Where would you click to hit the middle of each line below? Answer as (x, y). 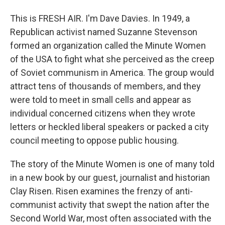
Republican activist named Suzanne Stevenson (104, 32)
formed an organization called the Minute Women (108, 45)
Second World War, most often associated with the (111, 218)
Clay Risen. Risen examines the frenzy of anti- (101, 191)
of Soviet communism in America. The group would (112, 73)
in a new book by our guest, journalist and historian (110, 178)
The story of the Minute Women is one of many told (112, 164)
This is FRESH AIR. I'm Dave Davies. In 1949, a (100, 18)
